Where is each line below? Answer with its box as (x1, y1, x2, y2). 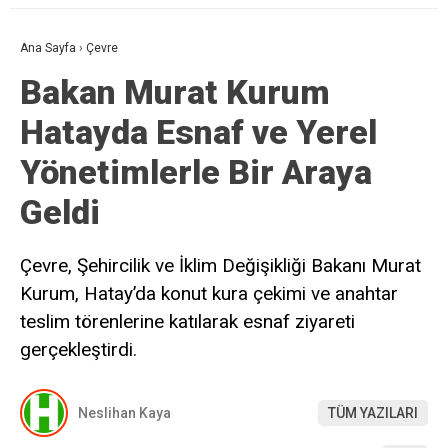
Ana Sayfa (20, 41, 76, 56)
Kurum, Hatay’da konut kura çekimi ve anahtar (20, 282, 398, 306)
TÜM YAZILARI (328, 404, 418, 421)
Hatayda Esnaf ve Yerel (20, 112, 377, 153)
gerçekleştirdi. (20, 338, 137, 362)
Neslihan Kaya (78, 404, 171, 421)
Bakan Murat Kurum (20, 72, 330, 113)
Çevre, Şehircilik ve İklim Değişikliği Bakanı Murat (20, 254, 421, 278)
